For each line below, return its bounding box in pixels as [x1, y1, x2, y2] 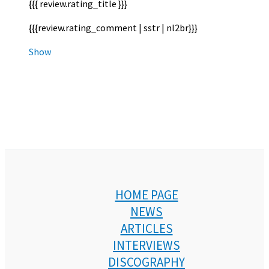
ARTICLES [120, 220, 173, 237]
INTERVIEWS [113, 237, 180, 253]
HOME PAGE [115, 187, 178, 203]
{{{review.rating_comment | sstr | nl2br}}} [29, 21, 198, 34]
